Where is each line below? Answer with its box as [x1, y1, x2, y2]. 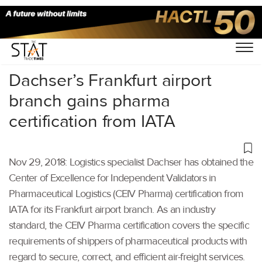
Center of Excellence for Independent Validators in [9, 171, 216, 184]
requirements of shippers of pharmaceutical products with [9, 235, 247, 247]
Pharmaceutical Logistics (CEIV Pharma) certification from [9, 187, 244, 200]
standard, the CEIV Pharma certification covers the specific [9, 219, 249, 232]
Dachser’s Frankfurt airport [9, 69, 212, 91]
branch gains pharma [9, 89, 170, 112]
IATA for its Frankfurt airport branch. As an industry [9, 203, 216, 216]
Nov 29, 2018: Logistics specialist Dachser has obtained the [9, 156, 253, 168]
